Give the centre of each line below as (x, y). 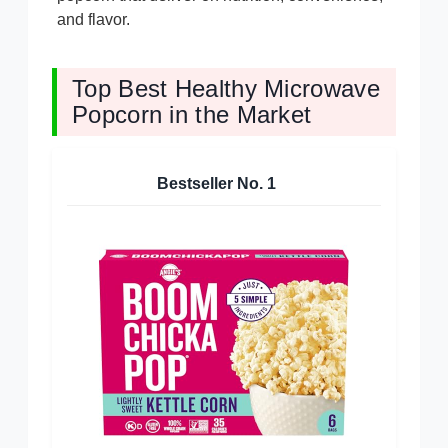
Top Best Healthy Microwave (226, 88)
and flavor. (93, 19)
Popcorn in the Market (192, 114)
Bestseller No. (212, 183)
